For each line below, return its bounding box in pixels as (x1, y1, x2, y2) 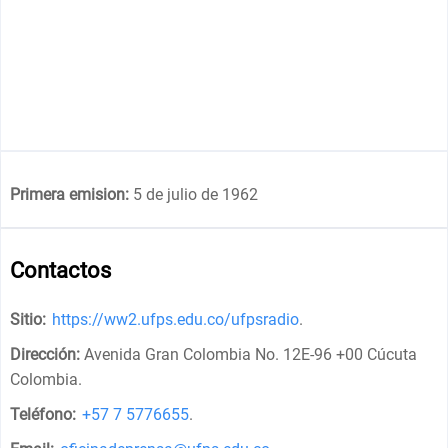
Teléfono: (10, 404, 77, 424)
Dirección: (10, 344, 81, 364)
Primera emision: (10, 184, 130, 204)
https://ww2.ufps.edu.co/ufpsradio (52, 309, 300, 329)
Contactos (10, 257, 112, 283)
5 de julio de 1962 (129, 184, 259, 204)
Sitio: (10, 309, 47, 329)
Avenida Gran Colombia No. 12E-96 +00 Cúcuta (84, 344, 418, 364)
